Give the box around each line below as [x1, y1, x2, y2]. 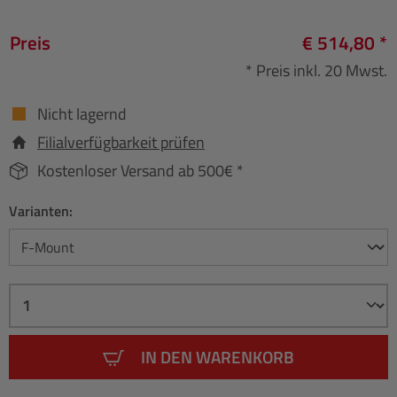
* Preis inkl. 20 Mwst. [245, 58, 387, 82]
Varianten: [9, 199, 73, 222]
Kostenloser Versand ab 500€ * [37, 158, 244, 183]
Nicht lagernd [37, 101, 127, 126]
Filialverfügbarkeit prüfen [37, 129, 205, 154]
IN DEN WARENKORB [141, 343, 294, 370]
